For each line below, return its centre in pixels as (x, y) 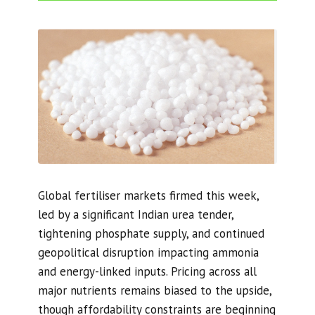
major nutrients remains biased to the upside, (154, 290)
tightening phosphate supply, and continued (151, 233)
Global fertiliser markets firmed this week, (148, 195)
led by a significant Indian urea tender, (135, 214)
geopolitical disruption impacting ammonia (148, 252)
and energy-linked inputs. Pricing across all (147, 271)
